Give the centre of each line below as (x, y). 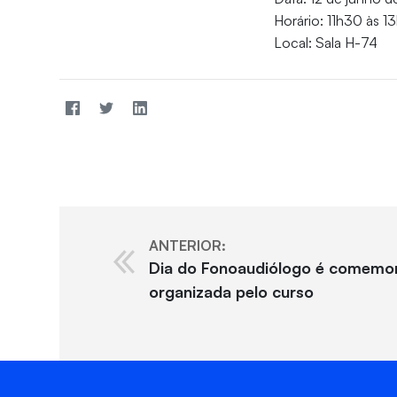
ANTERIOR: (187, 246)
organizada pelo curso (231, 292)
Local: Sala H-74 (326, 43)
